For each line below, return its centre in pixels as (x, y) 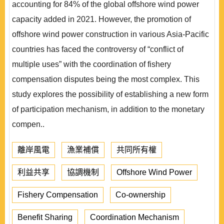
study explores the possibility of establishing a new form (110, 94)
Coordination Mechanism (134, 217)
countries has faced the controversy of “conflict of (98, 49)
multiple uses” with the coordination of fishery (91, 64)
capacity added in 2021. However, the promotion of (101, 19)
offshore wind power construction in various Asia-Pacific (110, 34)
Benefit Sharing (45, 217)
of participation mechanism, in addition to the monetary (108, 109)
